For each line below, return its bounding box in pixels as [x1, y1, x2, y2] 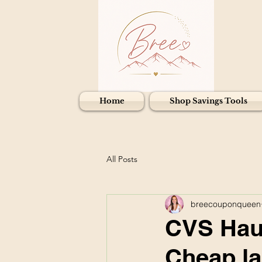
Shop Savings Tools [169, 96, 247, 106]
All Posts [106, 154, 137, 164]
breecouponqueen [191, 198, 261, 209]
